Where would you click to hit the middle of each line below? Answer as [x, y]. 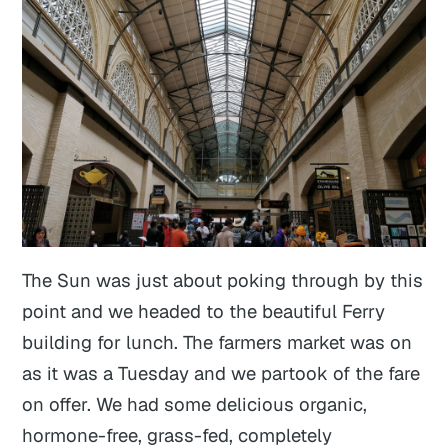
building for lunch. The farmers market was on [217, 342]
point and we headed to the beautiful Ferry [204, 311]
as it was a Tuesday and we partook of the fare [221, 373]
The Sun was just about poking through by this [223, 280]
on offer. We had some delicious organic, [195, 404]
